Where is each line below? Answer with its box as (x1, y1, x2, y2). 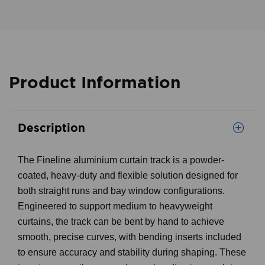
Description (18, 121, 85, 134)
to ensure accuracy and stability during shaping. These (18, 247, 246, 257)
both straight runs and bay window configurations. (18, 186, 225, 196)
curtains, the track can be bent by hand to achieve (18, 216, 224, 227)
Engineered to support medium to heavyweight (18, 201, 212, 211)
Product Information (9, 73, 180, 91)
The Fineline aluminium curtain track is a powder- (18, 155, 224, 165)
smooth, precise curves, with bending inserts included (18, 232, 241, 242)
